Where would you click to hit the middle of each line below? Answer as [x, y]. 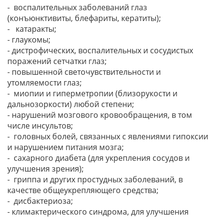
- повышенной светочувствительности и [84, 72]
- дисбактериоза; [41, 201]
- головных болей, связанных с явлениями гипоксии [108, 136]
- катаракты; [33, 29]
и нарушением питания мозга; [66, 147]
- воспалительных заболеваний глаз [77, 7]
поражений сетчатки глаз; [58, 61]
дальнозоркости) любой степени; [72, 104]
